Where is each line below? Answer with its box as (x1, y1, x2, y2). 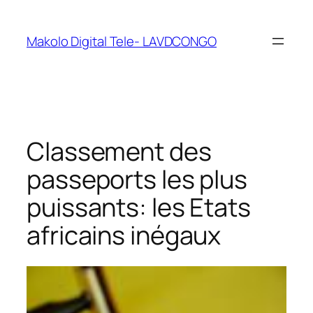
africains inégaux (27, 217, 221, 252)
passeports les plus (27, 161, 248, 196)
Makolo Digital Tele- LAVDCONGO (27, 31, 217, 50)
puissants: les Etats (27, 189, 251, 224)
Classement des (27, 133, 212, 168)
